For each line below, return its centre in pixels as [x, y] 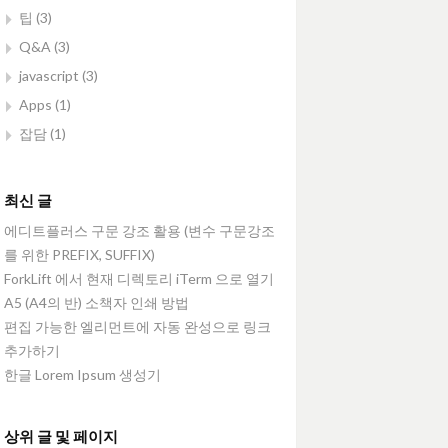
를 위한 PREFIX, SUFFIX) [79, 254]
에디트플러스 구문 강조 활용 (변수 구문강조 [139, 230]
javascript [49, 75]
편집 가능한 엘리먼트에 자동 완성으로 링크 [137, 326]
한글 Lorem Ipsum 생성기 [82, 374]
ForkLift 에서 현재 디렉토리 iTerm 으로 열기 [139, 278]
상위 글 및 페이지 [61, 436]
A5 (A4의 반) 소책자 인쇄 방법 [96, 302]
